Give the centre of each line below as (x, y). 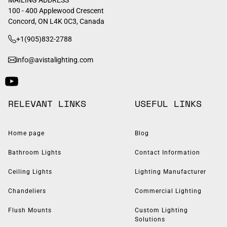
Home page (26, 133)
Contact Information (167, 152)
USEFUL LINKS (168, 103)
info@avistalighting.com (55, 60)
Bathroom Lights (35, 152)
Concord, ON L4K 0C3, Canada (56, 21)
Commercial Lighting (168, 191)
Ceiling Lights (30, 172)
